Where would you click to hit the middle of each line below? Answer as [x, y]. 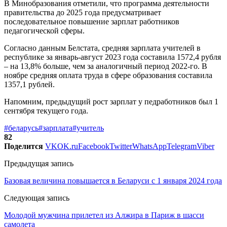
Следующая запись [37, 198]
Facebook [94, 146]
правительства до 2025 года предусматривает [83, 12]
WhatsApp [149, 146]
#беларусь [21, 128]
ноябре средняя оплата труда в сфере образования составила [108, 75]
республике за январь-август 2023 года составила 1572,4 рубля [112, 57]
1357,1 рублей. [29, 84]
